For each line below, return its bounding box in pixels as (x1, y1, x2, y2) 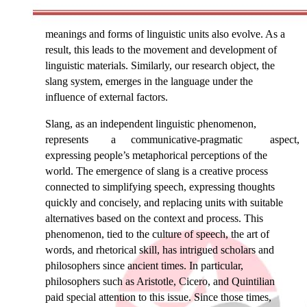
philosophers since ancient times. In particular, (45, 259, 243, 271)
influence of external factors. (45, 90, 168, 103)
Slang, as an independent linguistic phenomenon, (45, 117, 256, 130)
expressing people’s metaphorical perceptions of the (45, 149, 267, 161)
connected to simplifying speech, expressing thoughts (45, 180, 275, 193)
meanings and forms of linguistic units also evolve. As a (45, 27, 285, 40)
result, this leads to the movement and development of (45, 43, 277, 56)
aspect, (270, 133, 299, 145)
